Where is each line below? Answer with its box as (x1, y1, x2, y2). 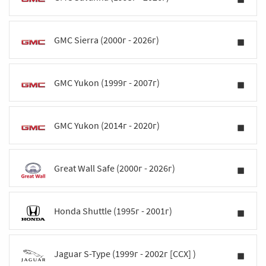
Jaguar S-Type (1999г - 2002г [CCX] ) (54, 248, 196, 259)
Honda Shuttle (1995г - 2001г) (54, 205, 172, 217)
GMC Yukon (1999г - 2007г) (54, 77, 160, 88)
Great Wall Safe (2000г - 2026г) (54, 162, 175, 174)
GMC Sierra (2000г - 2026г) (54, 34, 159, 46)
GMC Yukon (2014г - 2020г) (54, 119, 160, 131)
